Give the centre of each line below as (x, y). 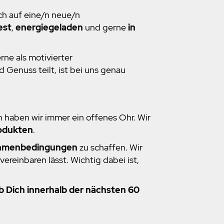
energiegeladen (49, 27)
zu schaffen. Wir (110, 147)
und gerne (105, 27)
